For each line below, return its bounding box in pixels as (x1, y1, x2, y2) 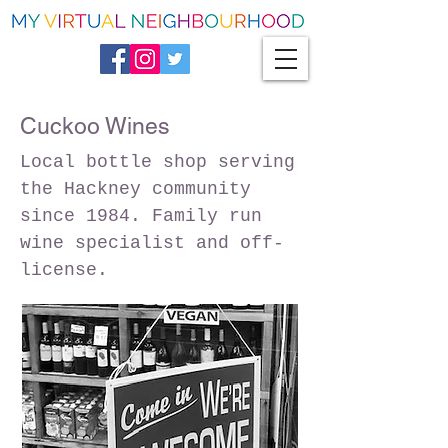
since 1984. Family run (20, 206, 262, 226)
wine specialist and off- (20, 233, 284, 253)
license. (20, 260, 108, 280)
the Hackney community (20, 179, 251, 199)
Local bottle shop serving (20, 152, 295, 172)
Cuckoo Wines (20, 113, 170, 139)
